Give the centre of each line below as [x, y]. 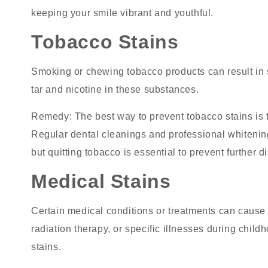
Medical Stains [101, 182]
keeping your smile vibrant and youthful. [123, 13]
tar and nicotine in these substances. [115, 90]
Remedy [50, 116]
